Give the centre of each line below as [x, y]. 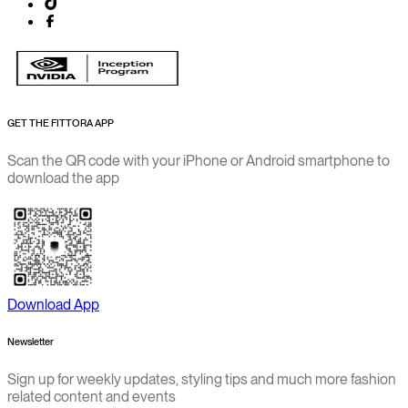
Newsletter [31, 342]
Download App [53, 305]
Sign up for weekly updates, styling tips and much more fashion [202, 380]
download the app [63, 178]
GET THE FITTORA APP [61, 124]
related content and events [92, 397]
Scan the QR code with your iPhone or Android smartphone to [199, 161]
